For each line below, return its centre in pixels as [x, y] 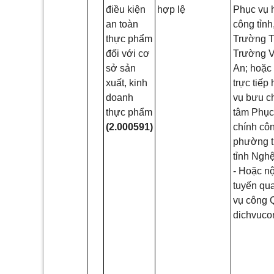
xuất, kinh [127, 83]
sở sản [121, 68]
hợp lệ [171, 10]
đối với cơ [128, 54]
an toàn [122, 24]
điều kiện [126, 10]
